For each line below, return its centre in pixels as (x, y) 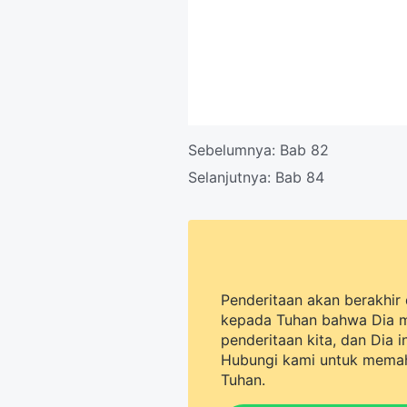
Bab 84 (300, 177)
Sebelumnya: (234, 150)
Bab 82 (304, 150)
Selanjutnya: (232, 177)
